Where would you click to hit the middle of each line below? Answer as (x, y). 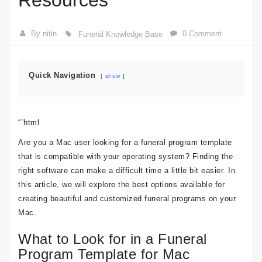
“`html (29, 123)
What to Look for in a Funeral (113, 239)
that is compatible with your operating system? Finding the (125, 156)
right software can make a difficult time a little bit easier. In (127, 170)
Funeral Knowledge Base (120, 34)
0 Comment (202, 34)
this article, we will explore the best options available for (121, 185)
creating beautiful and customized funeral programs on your (127, 199)
